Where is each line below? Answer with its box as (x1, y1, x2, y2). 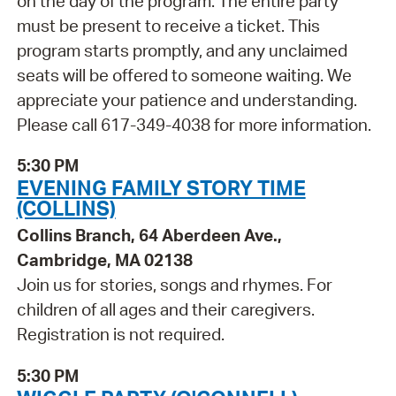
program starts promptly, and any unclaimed (16, 39, 347, 61)
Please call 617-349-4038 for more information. (16, 113, 371, 135)
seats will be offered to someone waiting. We (16, 64, 352, 86)
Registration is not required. (16, 324, 225, 346)
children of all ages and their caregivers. (16, 299, 315, 321)
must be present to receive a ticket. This (16, 14, 320, 36)
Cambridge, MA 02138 (16, 249, 193, 271)
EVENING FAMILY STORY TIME (16, 174, 306, 202)
